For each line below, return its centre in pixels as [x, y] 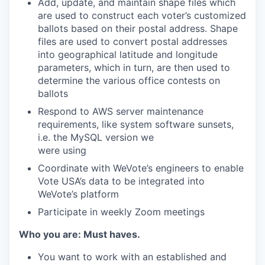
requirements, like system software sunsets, [136, 124]
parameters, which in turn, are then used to [134, 67]
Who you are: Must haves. [80, 234]
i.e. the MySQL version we [96, 137]
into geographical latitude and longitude [128, 54]
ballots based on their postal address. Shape [138, 28]
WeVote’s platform [78, 194]
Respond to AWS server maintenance [121, 111]
